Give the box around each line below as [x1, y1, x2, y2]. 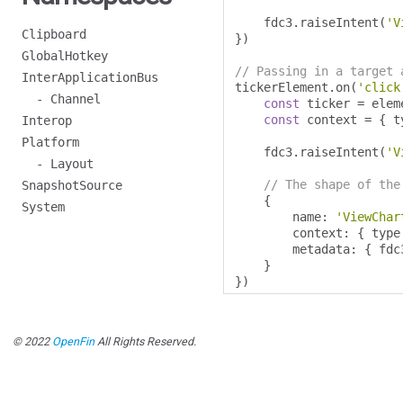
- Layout [22, 157, 94, 171]
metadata [235, 242, 350, 256]
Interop [22, 113, 72, 128]
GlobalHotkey [22, 49, 108, 63]
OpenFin [52, 335, 94, 348]
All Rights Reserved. [94, 335, 196, 348]
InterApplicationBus [22, 70, 158, 85]
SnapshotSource [22, 178, 122, 193]
